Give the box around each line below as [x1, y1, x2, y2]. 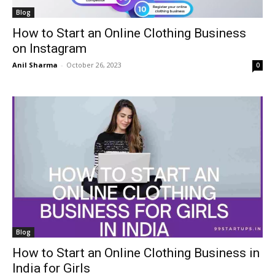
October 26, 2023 [66, 60, 122, 70]
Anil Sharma [12, 60, 58, 70]
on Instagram [12, 41, 87, 56]
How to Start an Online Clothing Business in [12, 245, 260, 260]
